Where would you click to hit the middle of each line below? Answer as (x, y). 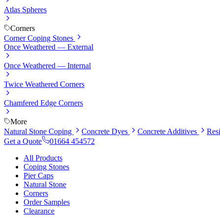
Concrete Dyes (106, 131)
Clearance (39, 211)
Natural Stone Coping (39, 131)
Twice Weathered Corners (44, 84)
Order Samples (47, 202)
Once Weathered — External (49, 47)
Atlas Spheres (25, 9)
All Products (43, 158)
